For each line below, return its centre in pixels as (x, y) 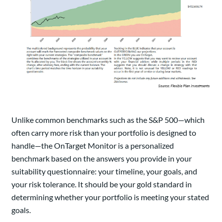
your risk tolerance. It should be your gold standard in (102, 184)
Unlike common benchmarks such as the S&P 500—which (108, 120)
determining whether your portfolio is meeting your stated (110, 197)
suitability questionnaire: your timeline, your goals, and (104, 171)
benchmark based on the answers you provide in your (102, 159)
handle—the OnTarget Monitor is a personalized (93, 146)
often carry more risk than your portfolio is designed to (104, 133)
